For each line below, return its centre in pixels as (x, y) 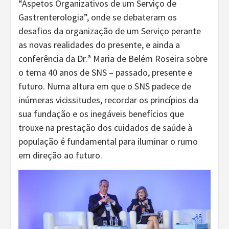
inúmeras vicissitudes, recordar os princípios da (108, 100)
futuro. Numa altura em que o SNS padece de (105, 86)
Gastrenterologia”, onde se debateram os (98, 17)
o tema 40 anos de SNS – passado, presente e (105, 72)
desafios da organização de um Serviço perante (110, 31)
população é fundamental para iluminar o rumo (108, 141)
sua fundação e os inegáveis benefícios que (101, 113)
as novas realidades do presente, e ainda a (99, 44)
